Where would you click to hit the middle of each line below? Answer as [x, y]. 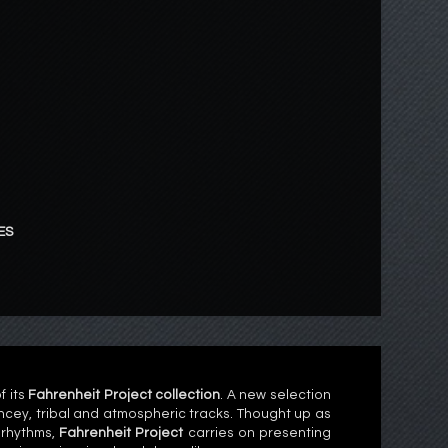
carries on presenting [257, 433]
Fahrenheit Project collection [124, 395]
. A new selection [276, 395]
